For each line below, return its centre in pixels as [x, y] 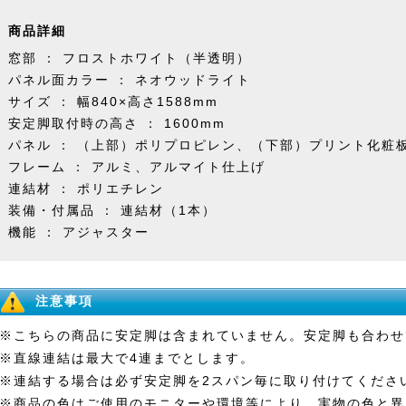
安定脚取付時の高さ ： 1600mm [117, 123]
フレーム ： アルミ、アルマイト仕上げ [137, 167]
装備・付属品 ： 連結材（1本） [112, 210]
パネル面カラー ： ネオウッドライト [130, 80]
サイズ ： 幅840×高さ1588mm [113, 101]
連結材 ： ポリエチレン [86, 188]
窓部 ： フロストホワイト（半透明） [130, 58]
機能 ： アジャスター [79, 232]
